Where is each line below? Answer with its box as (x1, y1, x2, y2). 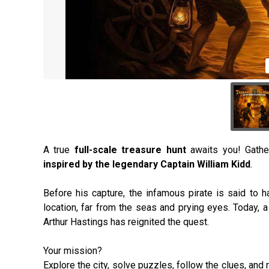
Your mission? (43, 245, 102, 256)
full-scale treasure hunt (74, 144, 186, 156)
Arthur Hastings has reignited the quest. (43, 216, 209, 228)
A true (43, 144, 74, 156)
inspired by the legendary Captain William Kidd (43, 159, 250, 170)
